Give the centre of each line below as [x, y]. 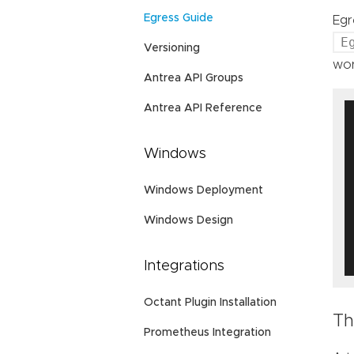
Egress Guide [179, 19]
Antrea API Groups [194, 79]
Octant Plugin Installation [210, 303]
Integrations [184, 267]
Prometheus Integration [207, 333]
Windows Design [188, 221]
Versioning [172, 49]
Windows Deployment [203, 191]
